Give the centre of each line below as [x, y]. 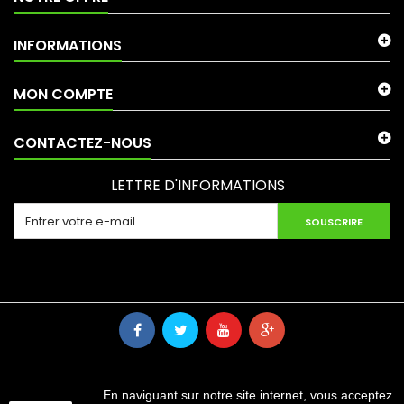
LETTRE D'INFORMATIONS [197, 185]
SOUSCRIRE [334, 221]
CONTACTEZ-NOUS [83, 142]
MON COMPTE [63, 94]
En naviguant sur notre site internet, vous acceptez [247, 395]
